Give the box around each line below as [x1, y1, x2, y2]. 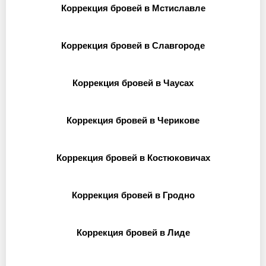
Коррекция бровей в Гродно [71, 190, 195, 200]
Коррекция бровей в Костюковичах [56, 153, 210, 163]
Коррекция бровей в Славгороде [61, 40, 205, 50]
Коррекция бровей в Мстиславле [61, 3, 205, 13]
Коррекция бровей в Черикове [66, 115, 199, 125]
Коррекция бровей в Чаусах [72, 78, 194, 88]
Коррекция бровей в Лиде [76, 227, 190, 237]
